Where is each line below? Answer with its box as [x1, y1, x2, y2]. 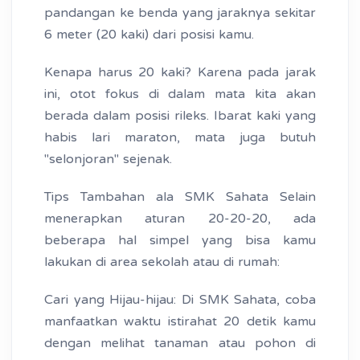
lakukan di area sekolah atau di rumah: [44, 254, 280, 271]
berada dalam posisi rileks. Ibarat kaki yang [44, 108, 316, 125]
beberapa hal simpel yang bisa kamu [44, 232, 316, 249]
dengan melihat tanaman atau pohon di [44, 335, 316, 352]
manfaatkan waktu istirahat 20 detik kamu [44, 313, 316, 330]
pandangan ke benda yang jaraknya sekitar [44, 5, 316, 22]
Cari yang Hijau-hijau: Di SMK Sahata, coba [44, 292, 316, 309]
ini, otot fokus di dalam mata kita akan [44, 86, 316, 103]
